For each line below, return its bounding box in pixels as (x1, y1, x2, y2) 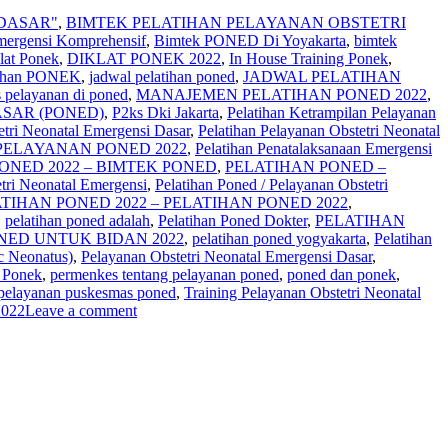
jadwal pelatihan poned (89, 67, 235, 85)
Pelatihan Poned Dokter (158, 211, 307, 229)
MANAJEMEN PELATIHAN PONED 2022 (136, 85, 427, 103)
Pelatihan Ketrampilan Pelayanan (227, 103, 436, 121)
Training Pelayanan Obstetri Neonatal (184, 283, 421, 301)
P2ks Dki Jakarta (112, 103, 219, 121)
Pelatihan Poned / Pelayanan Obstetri (155, 175, 388, 193)
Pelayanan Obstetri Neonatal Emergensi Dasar (81, 247, 372, 265)
